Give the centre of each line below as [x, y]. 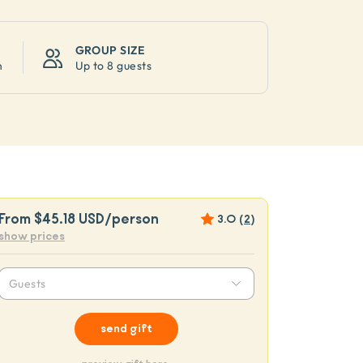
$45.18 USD [69, 219]
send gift [126, 329]
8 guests [130, 65]
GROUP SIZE [110, 50]
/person [132, 219]
